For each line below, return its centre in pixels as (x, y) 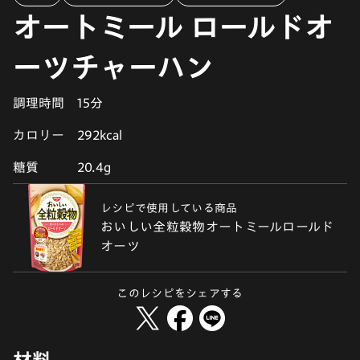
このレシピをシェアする (180, 293)
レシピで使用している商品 (169, 208)
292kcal (100, 135)
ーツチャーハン (113, 66)
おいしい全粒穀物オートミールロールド (217, 226)
